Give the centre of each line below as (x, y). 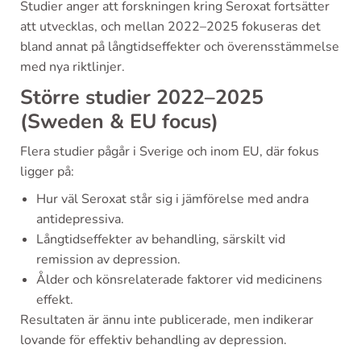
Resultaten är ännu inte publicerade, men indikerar (167, 320)
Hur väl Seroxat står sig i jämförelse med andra (172, 199)
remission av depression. (108, 259)
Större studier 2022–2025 (142, 97)
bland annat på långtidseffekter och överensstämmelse (180, 46)
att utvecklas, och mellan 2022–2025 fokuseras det (170, 26)
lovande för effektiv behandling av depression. (154, 340)
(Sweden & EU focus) (119, 121)
